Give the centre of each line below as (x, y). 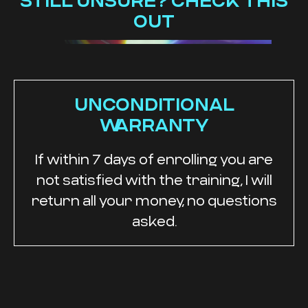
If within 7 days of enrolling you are (154, 159)
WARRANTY (154, 125)
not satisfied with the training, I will (154, 180)
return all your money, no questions (154, 200)
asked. (154, 221)
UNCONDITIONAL (154, 104)
